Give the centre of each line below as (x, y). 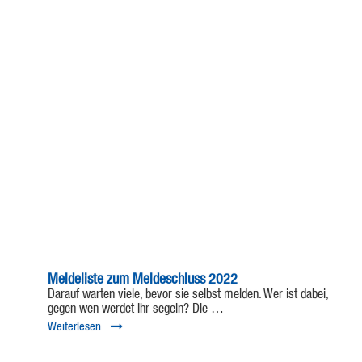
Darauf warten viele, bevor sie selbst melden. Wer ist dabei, (188, 295)
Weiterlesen (74, 327)
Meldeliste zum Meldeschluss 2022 (143, 280)
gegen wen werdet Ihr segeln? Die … (136, 310)
